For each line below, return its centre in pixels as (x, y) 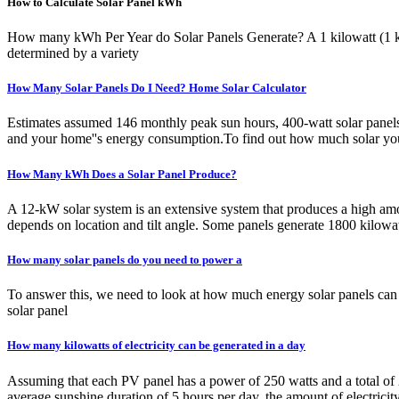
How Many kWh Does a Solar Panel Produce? (122, 174)
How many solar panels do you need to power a (125, 259)
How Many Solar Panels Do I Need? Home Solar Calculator (157, 88)
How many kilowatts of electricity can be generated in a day (156, 346)
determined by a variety (73, 53)
